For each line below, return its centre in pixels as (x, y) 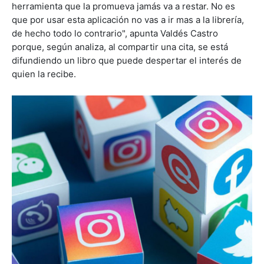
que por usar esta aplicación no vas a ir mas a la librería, (128, 19)
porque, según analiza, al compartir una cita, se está (120, 47)
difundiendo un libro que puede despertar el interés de (127, 60)
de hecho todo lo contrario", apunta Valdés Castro (115, 33)
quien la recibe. (44, 74)
